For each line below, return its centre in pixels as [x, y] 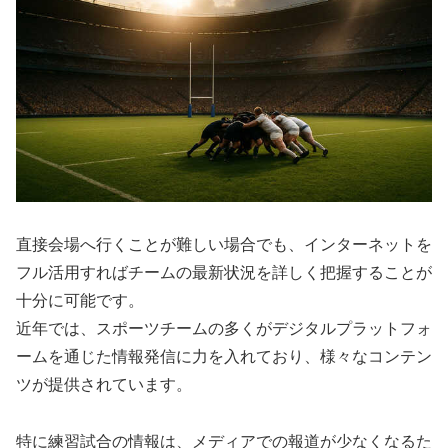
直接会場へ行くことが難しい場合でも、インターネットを [224, 244]
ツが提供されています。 [104, 384]
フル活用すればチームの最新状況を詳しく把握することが [224, 272]
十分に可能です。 [80, 300]
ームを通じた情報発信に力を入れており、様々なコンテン [224, 356]
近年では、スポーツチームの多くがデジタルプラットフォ [224, 328]
